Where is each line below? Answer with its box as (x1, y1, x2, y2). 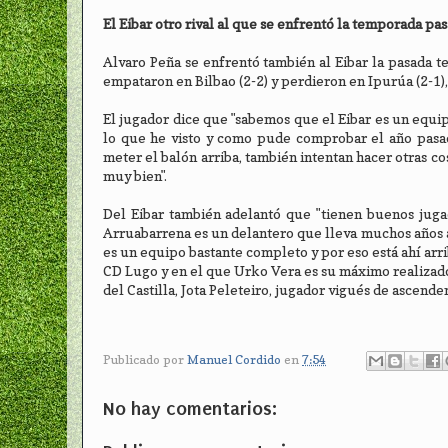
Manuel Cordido (187, 351, 281, 367)
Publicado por (103, 351, 187, 367)
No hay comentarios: (103, 396, 277, 420)
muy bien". (103, 168, 167, 185)
